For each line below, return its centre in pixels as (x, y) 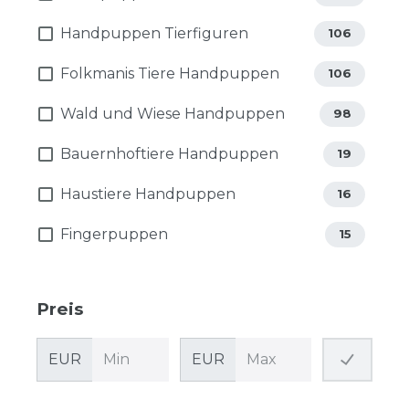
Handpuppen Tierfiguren (154, 33)
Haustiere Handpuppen (148, 194)
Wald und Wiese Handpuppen (173, 113)
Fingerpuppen (114, 234)
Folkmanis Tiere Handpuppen (170, 73)
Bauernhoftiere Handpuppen (169, 153)
